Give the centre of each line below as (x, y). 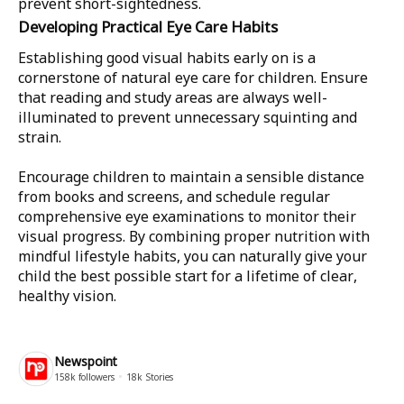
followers (95, 377)
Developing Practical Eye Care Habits (148, 27)
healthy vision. (67, 296)
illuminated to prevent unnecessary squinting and (188, 117)
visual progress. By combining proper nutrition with (194, 236)
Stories (158, 377)
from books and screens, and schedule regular (174, 197)
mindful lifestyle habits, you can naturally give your (193, 256)
